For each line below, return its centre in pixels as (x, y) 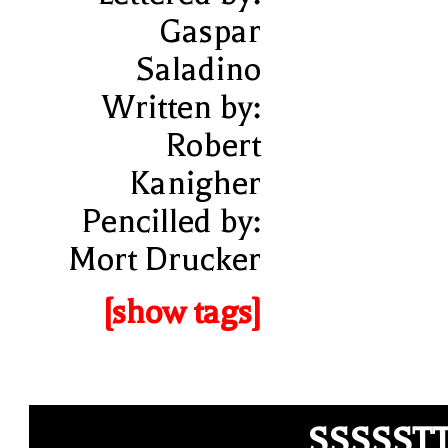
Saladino (198, 69)
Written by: (181, 107)
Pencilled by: (170, 221)
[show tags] (181, 312)
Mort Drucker (164, 259)
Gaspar (209, 31)
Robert (212, 145)
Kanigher (194, 183)
